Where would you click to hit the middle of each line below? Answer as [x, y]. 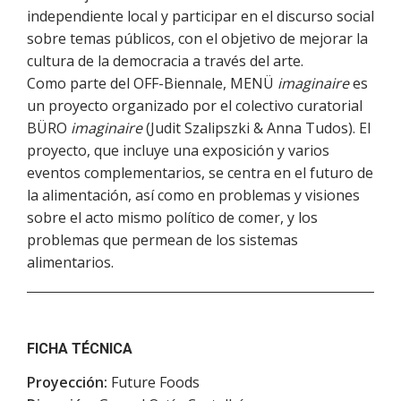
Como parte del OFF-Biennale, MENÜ [152, 83]
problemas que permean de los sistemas [162, 240]
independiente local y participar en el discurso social [200, 16]
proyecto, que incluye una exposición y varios [178, 150]
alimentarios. [70, 262]
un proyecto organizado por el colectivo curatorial [195, 106]
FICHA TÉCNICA [80, 349]
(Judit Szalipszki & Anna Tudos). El [256, 128]
